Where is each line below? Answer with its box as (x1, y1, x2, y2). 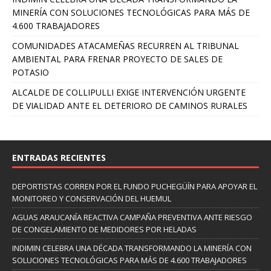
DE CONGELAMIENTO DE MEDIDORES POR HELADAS (12, 223, 197, 235)
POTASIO (12, 66, 49, 78)
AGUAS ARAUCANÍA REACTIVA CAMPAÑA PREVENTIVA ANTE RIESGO (12, 211, 252, 223)
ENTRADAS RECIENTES (12, 151, 106, 163)
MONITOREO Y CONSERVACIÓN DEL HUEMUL (12, 192, 171, 204)
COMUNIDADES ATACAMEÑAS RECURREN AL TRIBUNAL (12, 39, 239, 51)
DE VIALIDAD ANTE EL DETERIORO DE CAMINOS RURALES (12, 99, 247, 111)
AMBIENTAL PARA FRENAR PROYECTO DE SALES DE (12, 53, 223, 65)
